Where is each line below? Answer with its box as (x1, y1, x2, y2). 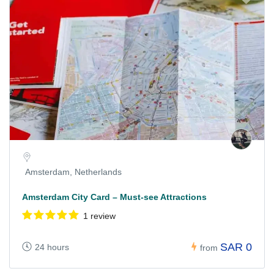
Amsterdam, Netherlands (25, 167, 122, 177)
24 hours (35, 242, 69, 252)
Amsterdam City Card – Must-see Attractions (22, 192, 207, 202)
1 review (83, 211, 116, 221)
